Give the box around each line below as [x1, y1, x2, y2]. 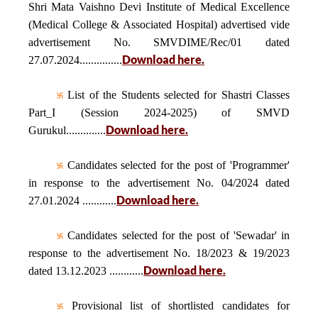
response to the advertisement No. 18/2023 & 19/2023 [28, 247, 290, 259]
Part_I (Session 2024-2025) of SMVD [28, 106, 290, 119]
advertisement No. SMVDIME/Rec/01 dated [28, 36, 290, 48]
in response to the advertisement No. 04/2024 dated [28, 177, 290, 189]
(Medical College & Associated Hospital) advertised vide [28, 18, 290, 31]
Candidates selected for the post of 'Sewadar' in [63, 229, 290, 241]
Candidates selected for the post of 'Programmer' [63, 159, 290, 171]
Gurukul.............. [28, 124, 106, 136]
